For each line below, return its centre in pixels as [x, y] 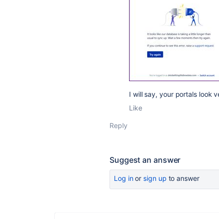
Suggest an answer [145, 160]
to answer [183, 178]
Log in [124, 178]
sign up [155, 178]
